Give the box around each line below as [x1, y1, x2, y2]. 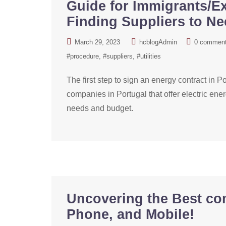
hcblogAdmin [139, 38, 177, 46]
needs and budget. [67, 104, 133, 112]
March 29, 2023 [75, 38, 120, 46]
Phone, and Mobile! [67, 207, 194, 222]
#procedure [67, 52, 99, 60]
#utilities [137, 52, 161, 60]
